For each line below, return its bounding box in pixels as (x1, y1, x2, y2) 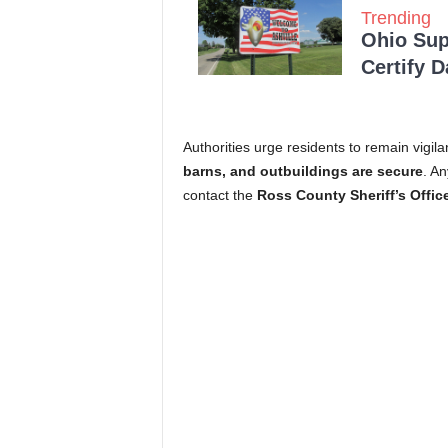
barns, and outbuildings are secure (182, 163, 423, 180)
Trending (360, 8, 431, 29)
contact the (182, 187, 257, 204)
